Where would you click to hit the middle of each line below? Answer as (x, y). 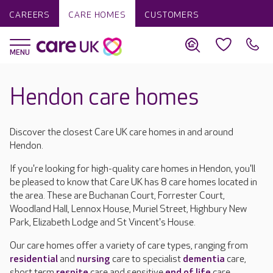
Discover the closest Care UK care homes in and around (122, 133)
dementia (204, 259)
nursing (94, 259)
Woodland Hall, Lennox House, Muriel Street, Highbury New (128, 209)
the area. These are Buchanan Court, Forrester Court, (117, 196)
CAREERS (30, 15)
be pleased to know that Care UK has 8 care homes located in (133, 183)
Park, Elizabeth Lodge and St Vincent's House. (105, 223)
